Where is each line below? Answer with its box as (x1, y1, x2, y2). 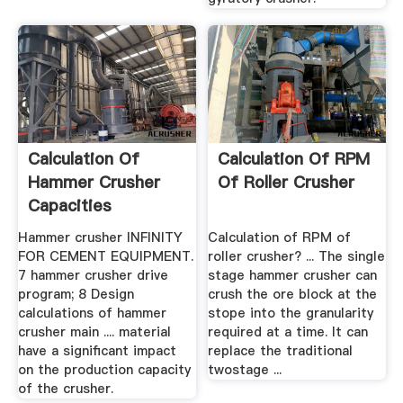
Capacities (27, 194, 112, 218)
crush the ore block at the (208, 284, 378, 303)
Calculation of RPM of (208, 228, 352, 246)
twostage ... (208, 360, 282, 379)
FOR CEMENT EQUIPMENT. (17, 246, 193, 265)
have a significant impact (17, 341, 176, 360)
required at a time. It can (208, 322, 369, 341)
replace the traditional (208, 341, 354, 360)
